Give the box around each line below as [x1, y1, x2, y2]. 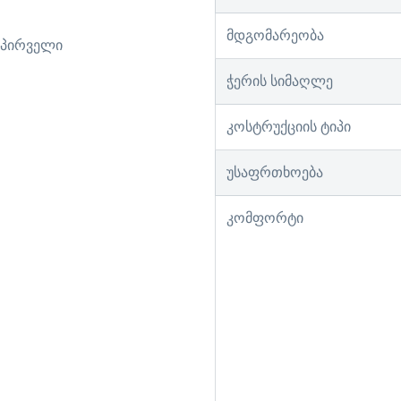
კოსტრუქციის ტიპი [226, 117, 351, 135]
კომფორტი [226, 209, 303, 226]
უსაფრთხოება [226, 163, 323, 181]
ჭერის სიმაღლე [226, 72, 333, 90]
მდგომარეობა [226, 26, 324, 44]
